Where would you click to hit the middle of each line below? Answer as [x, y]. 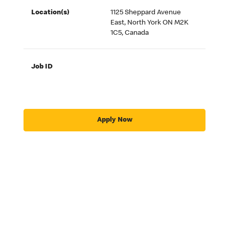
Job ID [42, 67]
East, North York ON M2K [150, 23]
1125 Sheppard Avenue [146, 13]
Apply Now [114, 120]
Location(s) [51, 13]
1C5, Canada [130, 33]
